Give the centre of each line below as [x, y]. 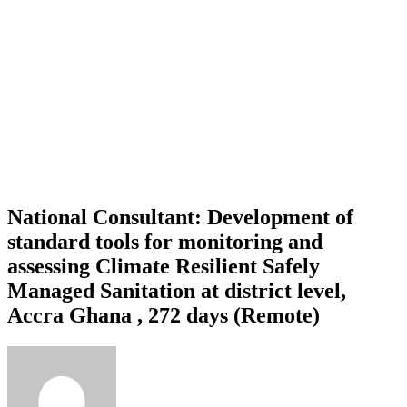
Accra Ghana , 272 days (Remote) [164, 315]
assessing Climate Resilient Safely [164, 266]
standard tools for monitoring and [165, 241]
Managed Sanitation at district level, [177, 290]
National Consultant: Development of [180, 217]
